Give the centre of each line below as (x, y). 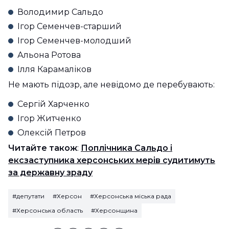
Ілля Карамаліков (54, 69)
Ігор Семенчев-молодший (74, 41)
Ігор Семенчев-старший (70, 26)
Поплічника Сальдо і (127, 148)
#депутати (28, 196)
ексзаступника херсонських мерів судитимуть (112, 160)
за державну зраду (50, 173)
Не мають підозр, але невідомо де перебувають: (111, 85)
